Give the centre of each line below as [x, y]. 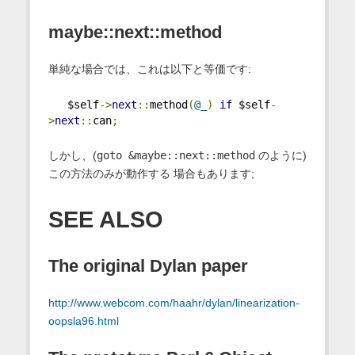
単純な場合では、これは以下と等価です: [149, 69]
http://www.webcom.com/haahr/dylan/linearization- [174, 303]
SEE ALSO [105, 219]
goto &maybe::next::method [176, 155]
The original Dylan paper [148, 266]
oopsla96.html [83, 321]
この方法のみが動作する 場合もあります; [151, 173]
